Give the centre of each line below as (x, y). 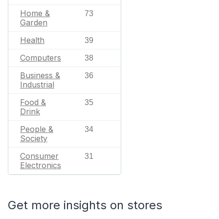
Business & (40, 75)
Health (32, 40)
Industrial (37, 85)
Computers (41, 58)
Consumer (39, 156)
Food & (33, 102)
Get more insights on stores (85, 205)
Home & (35, 13)
